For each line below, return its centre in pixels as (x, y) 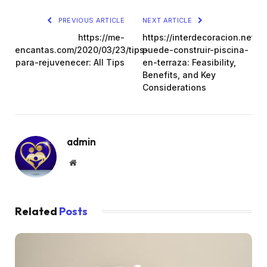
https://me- (101, 38)
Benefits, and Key (179, 75)
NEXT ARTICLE (168, 21)
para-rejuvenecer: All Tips (70, 63)
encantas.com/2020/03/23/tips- (82, 50)
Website (89, 162)
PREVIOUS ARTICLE (90, 21)
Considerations (174, 88)
